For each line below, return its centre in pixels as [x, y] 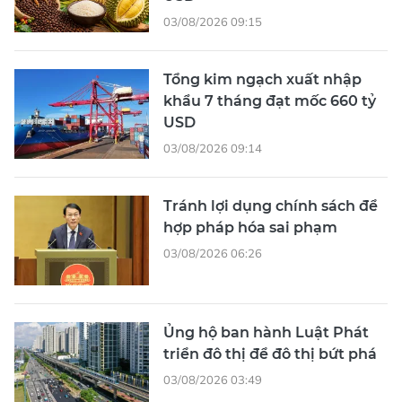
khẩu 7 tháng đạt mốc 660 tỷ [270, 101]
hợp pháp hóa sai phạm [250, 228]
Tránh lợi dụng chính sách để [271, 206]
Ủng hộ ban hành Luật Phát [266, 333]
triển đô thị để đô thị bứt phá [270, 354]
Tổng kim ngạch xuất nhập [262, 80]
